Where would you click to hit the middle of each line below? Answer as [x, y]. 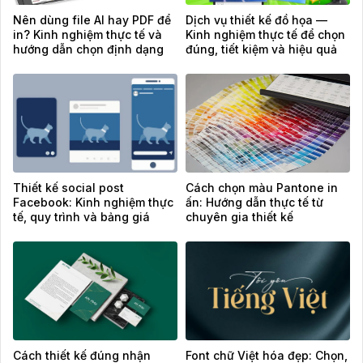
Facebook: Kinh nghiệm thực [93, 202]
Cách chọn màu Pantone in [262, 188]
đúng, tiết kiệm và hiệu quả [261, 49]
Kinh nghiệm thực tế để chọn [265, 34]
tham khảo [43, 231]
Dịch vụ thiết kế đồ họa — [256, 20]
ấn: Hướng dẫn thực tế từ [254, 202]
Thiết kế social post [68, 188]
